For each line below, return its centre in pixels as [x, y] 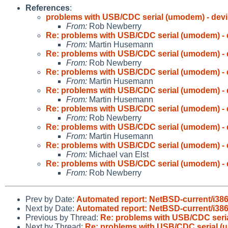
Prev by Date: [51, 199]
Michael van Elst [118, 154]
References [48, 8]
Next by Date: [51, 208]
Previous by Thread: [63, 217]
